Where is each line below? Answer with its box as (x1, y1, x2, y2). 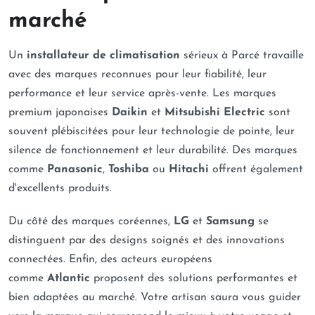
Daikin (112, 107, 148, 118)
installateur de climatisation (27, 50, 180, 61)
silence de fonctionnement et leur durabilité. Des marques (8, 145, 297, 156)
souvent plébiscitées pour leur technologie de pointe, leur (8, 126, 295, 137)
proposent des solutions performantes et (90, 273, 297, 284)
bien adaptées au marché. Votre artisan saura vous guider (8, 292, 301, 303)
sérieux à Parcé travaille (180, 50, 304, 61)
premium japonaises (8, 107, 112, 118)
